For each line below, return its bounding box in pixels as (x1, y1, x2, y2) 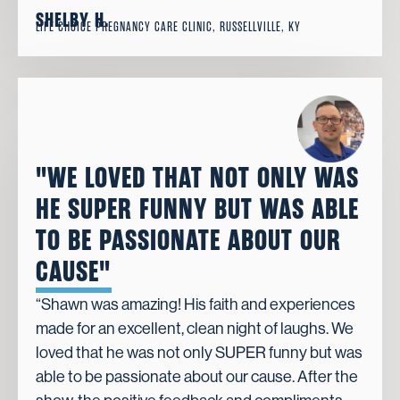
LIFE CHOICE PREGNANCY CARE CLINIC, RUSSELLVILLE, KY (36, 20, 301, 36)
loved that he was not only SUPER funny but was (36, 344, 362, 362)
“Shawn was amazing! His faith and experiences (36, 296, 355, 314)
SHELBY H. (36, 9, 109, 33)
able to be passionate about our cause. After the (36, 368, 358, 387)
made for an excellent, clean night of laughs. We (36, 320, 354, 338)
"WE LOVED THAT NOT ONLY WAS (36, 162, 359, 196)
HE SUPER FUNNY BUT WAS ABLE (36, 193, 359, 227)
